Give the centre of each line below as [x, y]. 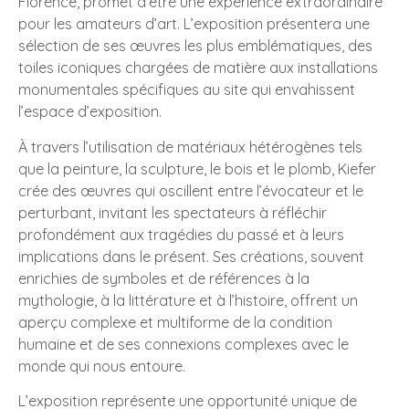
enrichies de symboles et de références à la [164, 278]
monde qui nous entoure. [102, 366]
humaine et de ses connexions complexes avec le [184, 344]
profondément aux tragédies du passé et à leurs [181, 234]
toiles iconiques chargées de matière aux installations [198, 68]
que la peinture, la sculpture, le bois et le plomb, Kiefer [197, 168]
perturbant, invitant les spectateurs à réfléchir [173, 212]
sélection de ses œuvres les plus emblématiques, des [195, 46]
